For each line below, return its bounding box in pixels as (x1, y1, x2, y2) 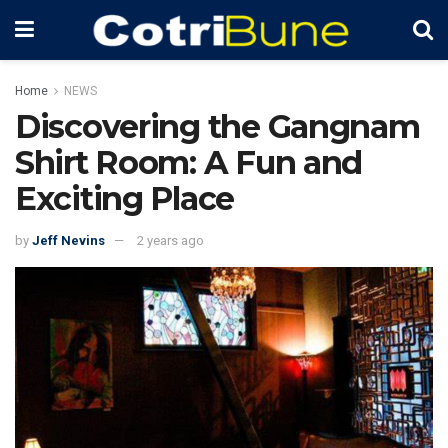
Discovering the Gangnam (15, 107, 420, 146)
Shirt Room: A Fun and (15, 143, 363, 182)
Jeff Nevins (32, 232, 105, 248)
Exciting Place (15, 179, 235, 218)
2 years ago (137, 232, 204, 248)
